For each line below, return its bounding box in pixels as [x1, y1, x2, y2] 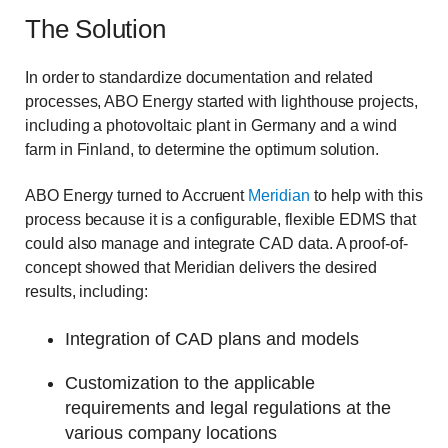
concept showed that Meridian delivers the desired [25, 259, 378, 277]
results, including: [25, 283, 148, 301]
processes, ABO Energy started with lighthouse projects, [25, 92, 418, 110]
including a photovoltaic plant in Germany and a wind [25, 116, 397, 134]
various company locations [65, 422, 277, 443]
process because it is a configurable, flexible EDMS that [25, 211, 416, 229]
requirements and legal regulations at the [65, 397, 391, 418]
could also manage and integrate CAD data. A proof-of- [25, 235, 408, 253]
